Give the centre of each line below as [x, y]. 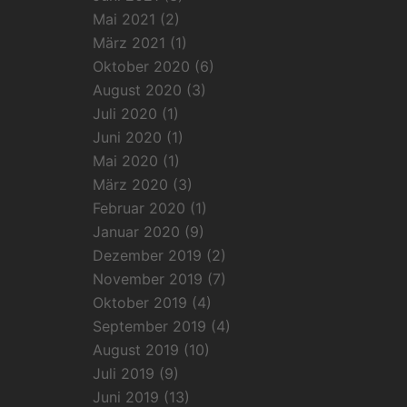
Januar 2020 [136, 232]
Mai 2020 [125, 161]
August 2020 [137, 90]
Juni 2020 [127, 137]
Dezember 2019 [147, 255]
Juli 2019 [124, 373]
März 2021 [129, 43]
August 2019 [136, 350]
